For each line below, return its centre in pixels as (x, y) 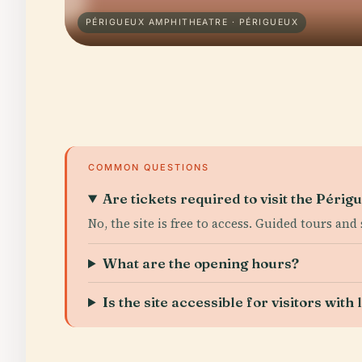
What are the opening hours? (201, 263)
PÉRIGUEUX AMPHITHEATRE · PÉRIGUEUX (192, 22)
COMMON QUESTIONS (149, 167)
